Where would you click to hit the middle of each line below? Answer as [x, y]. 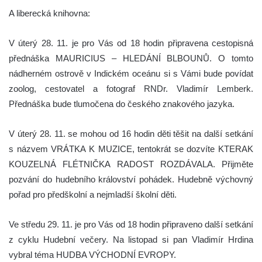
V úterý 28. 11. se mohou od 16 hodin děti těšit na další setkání [131, 133]
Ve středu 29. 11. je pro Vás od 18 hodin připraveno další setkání [131, 224]
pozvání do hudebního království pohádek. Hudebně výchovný [131, 179]
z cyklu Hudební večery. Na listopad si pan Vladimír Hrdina [131, 239]
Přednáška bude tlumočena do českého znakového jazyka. [122, 104]
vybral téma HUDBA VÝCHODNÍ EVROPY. [92, 254]
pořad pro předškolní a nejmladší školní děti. [93, 194]
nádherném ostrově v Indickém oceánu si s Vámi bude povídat [131, 73]
